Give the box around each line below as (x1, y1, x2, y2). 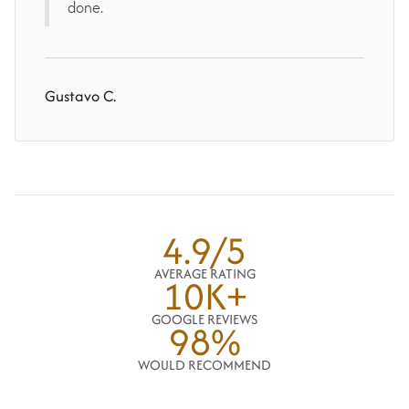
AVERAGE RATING (153, 264, 256, 284)
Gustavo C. (45, 85, 116, 108)
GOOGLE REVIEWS (152, 309, 257, 330)
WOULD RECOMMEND (138, 355, 271, 375)
